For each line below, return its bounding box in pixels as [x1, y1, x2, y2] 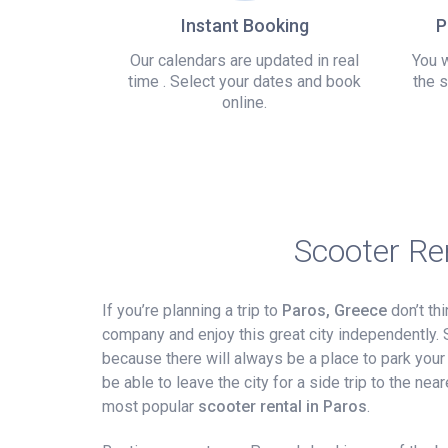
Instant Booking [180, 14, 309, 36]
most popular [102, 396, 198, 416]
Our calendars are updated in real [130, 50, 359, 70]
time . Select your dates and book [128, 71, 361, 91]
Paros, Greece [282, 300, 387, 320]
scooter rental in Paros [198, 396, 367, 416]
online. [222, 92, 267, 112]
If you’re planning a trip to [102, 300, 282, 320]
